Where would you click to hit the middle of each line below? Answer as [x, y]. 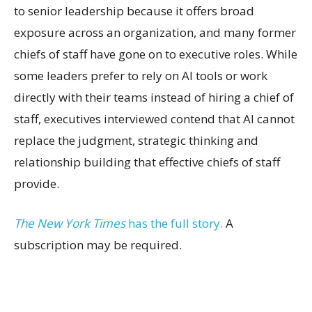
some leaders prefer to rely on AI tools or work [141, 76]
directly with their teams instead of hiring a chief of [154, 97]
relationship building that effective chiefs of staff [147, 162]
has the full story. [175, 224]
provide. [37, 184]
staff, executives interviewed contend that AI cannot [154, 119]
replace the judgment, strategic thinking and [136, 141]
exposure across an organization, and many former [155, 33]
